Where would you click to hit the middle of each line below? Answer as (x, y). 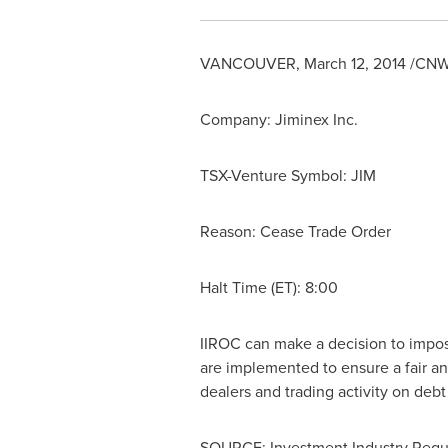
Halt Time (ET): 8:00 (268, 287)
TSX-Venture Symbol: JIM (287, 175)
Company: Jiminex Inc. (278, 119)
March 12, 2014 (354, 63)
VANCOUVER (247, 63)
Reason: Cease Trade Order (295, 231)
